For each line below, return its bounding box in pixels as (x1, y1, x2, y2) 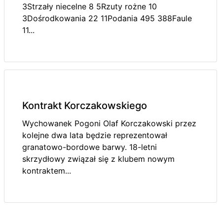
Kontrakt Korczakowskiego (22, 100, 147, 111)
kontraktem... (22, 166, 71, 176)
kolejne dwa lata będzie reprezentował (22, 130, 167, 140)
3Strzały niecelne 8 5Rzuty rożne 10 (22, 1, 157, 11)
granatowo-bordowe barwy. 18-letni (22, 142, 157, 152)
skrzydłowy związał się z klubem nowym (22, 154, 175, 164)
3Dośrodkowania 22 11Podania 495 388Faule (22, 13, 192, 23)
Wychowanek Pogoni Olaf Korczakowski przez (22, 118, 196, 128)
